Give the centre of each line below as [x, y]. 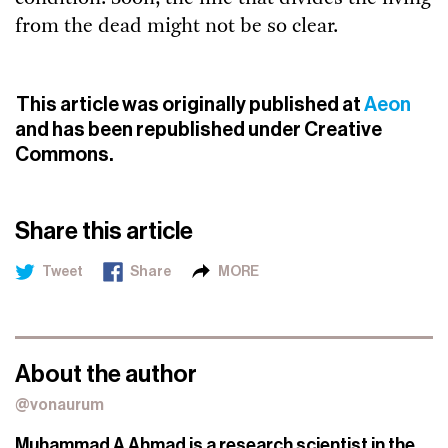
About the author [106, 374]
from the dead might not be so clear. [176, 27]
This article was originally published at [190, 105]
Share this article [104, 231]
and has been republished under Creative [198, 130]
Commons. [64, 155]
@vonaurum [59, 405]
